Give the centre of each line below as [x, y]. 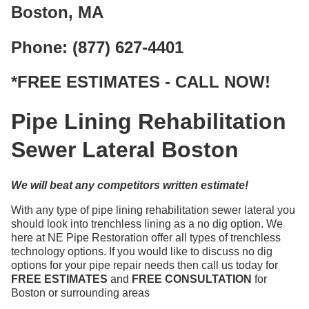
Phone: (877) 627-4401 [97, 47]
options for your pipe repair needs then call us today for [144, 266]
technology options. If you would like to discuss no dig [142, 252]
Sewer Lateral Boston [125, 149]
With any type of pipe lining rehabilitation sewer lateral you [153, 210]
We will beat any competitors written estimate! [130, 186]
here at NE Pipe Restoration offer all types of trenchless [146, 238]
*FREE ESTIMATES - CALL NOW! [141, 82]
